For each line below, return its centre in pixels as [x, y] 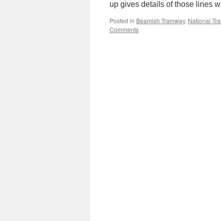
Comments [124, 29]
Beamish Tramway [161, 20]
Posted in [122, 20]
